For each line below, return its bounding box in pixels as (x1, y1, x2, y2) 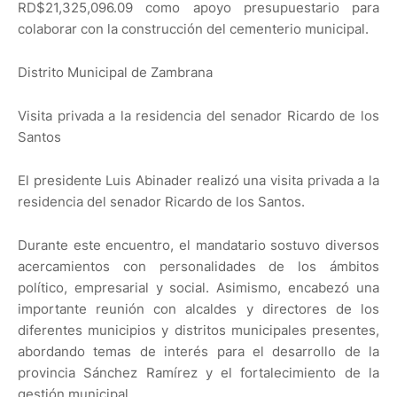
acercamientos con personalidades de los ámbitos (18, 258, 379, 276)
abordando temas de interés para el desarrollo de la (18, 343, 379, 361)
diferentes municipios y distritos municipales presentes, (18, 322, 379, 339)
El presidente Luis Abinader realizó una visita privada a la (18, 172, 379, 190)
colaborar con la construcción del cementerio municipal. (18, 20, 369, 38)
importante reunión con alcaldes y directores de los (18, 300, 379, 318)
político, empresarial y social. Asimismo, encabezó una (18, 279, 379, 297)
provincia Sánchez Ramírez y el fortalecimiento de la (18, 364, 379, 382)
